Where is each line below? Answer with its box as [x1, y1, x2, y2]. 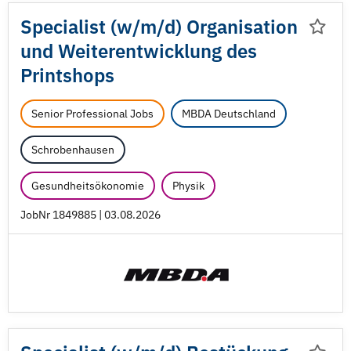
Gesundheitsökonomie [31, 179, 144, 193]
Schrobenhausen [31, 143, 114, 157]
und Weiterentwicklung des [20, 38, 257, 63]
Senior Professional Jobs [31, 107, 154, 121]
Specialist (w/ [20, 14, 140, 39]
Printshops [20, 63, 114, 88]
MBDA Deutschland [182, 107, 276, 121]
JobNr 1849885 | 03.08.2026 [20, 208, 161, 222]
